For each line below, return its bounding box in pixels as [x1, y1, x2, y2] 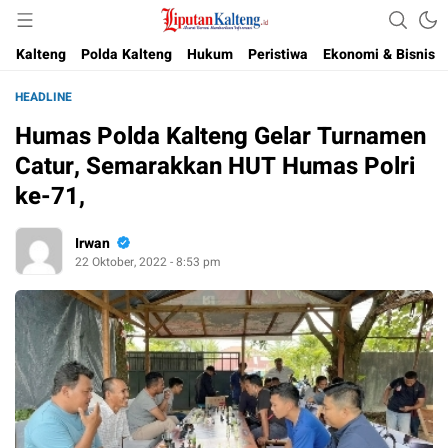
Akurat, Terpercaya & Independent [108, 20, 320, 42]
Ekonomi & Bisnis [323, 44, 435, 65]
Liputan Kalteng [164, 20, 264, 42]
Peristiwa [248, 44, 308, 65]
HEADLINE [15, 88, 72, 106]
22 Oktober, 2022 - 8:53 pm [75, 252, 221, 271]
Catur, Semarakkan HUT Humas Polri [15, 149, 415, 184]
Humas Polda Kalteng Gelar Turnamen [15, 119, 426, 154]
